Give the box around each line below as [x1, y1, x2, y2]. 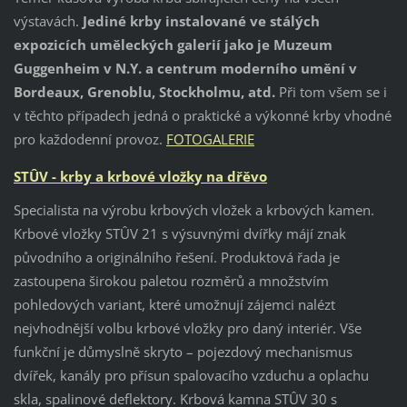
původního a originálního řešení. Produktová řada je [13, 248, 340, 267]
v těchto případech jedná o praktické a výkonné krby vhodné [13, 105, 392, 124]
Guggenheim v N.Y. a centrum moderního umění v [13, 58, 357, 77]
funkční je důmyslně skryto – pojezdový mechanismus [13, 342, 352, 362]
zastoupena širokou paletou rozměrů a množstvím [13, 272, 329, 291]
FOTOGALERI [165, 129, 247, 148]
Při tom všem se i [274, 82, 387, 101]
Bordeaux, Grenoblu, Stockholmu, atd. [13, 82, 275, 101]
